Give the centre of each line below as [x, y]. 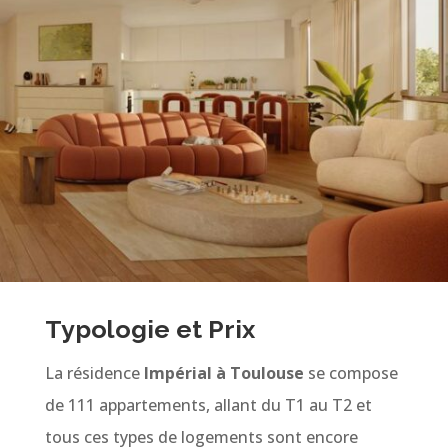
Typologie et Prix [149, 328]
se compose [350, 372]
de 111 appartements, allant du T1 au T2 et [208, 404]
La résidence [94, 372]
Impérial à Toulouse [223, 372]
